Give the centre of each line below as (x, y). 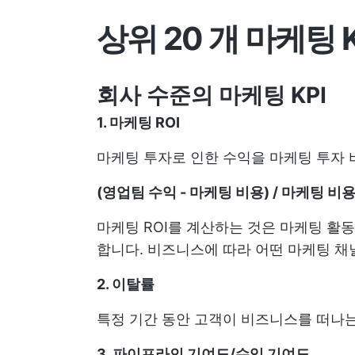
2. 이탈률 (126, 284)
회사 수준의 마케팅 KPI (212, 95)
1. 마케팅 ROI (138, 123)
